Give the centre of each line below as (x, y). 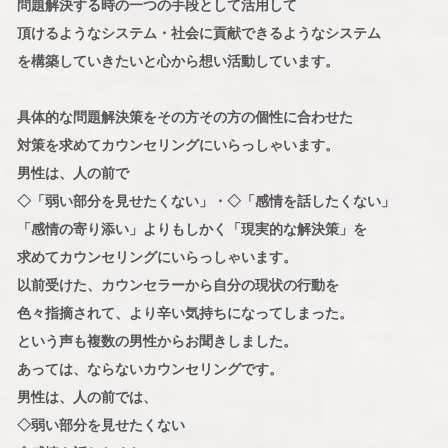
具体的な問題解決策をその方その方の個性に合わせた (184, 117)
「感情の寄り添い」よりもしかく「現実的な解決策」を (191, 229)
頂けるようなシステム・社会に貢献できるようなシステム (198, 33)
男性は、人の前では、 (86, 397)
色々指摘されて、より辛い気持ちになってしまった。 (184, 313)
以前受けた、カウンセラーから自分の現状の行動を (177, 285)
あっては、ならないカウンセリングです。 (149, 369)
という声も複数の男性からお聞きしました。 (156, 341)
